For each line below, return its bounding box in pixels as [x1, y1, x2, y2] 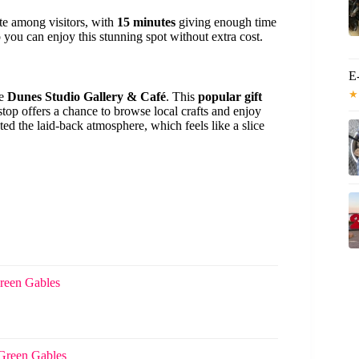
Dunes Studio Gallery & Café [7, 89, 166, 103]
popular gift [198, 89, 262, 103]
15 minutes [117, 15, 175, 30]
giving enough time [175, 15, 276, 30]
